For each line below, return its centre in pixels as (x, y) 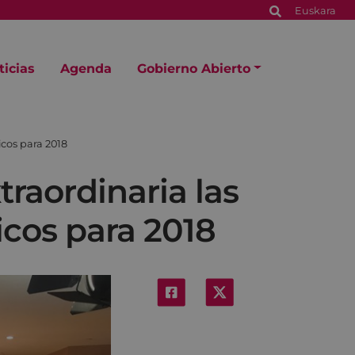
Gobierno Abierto (194, 68)
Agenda (86, 68)
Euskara (315, 11)
